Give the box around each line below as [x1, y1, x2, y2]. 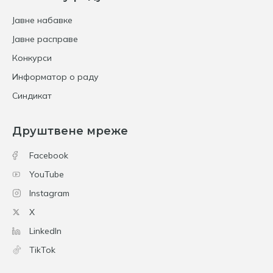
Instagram [29, 187, 69, 199]
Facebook [29, 149, 68, 161]
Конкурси [12, 52, 52, 63]
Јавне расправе [12, 33, 78, 44]
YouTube [29, 168, 64, 180]
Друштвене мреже [12, 124, 128, 138]
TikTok [29, 244, 55, 255]
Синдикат [12, 90, 52, 101]
